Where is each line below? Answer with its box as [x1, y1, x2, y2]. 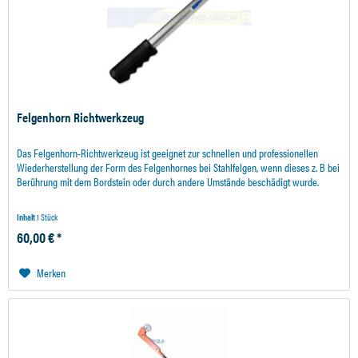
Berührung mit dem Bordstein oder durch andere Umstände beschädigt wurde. [17, 173, 320, 190]
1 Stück [37, 211, 58, 224]
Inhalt [17, 211, 38, 224]
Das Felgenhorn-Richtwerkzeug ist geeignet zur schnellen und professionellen [17, 145, 319, 161]
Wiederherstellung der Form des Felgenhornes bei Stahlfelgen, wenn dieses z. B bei [17, 159, 340, 176]
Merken [37, 265, 66, 281]
